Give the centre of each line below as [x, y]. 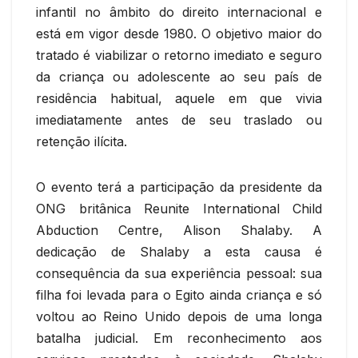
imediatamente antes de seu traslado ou [179, 119]
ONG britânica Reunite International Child [179, 208]
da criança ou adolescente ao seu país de [179, 76]
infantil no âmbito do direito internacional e [179, 12]
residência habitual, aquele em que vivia [179, 98]
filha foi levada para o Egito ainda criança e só [179, 294]
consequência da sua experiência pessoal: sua [179, 273]
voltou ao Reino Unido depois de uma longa [179, 316]
